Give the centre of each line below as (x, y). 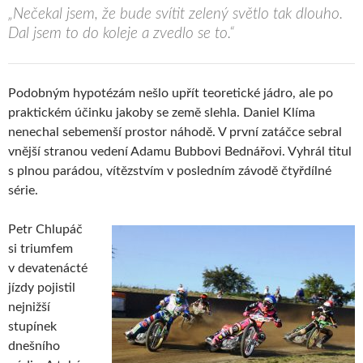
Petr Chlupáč (47, 229)
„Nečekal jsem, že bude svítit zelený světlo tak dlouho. (175, 14)
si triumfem (41, 248)
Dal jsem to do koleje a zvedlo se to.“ (121, 33)
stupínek (32, 326)
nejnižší (29, 307)
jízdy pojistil (42, 287)
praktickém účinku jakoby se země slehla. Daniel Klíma (162, 112)
